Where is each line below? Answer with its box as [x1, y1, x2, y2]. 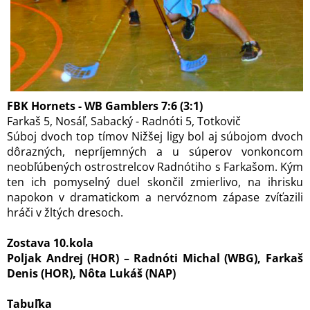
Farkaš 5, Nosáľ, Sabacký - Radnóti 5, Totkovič [7, 113, 241, 129]
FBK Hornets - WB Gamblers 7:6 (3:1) [7, 98, 203, 113]
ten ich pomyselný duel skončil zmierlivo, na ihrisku [7, 174, 303, 190]
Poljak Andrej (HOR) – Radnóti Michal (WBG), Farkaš [7, 250, 303, 266]
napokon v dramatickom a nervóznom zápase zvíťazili [7, 190, 303, 205]
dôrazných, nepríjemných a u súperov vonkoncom [7, 144, 303, 159]
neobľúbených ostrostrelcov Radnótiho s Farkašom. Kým [7, 159, 303, 174]
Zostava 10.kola [7, 235, 93, 250]
